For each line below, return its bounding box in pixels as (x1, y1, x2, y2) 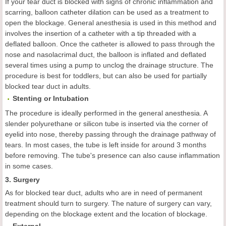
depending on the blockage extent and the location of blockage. (5, 210, 207, 218)
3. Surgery (5, 176, 40, 184)
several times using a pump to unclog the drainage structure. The (5, 61, 213, 69)
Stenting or (13, 94, 53, 102)
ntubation (55, 94, 89, 102)
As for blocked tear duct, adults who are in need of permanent (5, 189, 202, 197)
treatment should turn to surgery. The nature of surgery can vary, (5, 199, 212, 207)
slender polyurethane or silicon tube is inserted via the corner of (5, 120, 208, 128)
